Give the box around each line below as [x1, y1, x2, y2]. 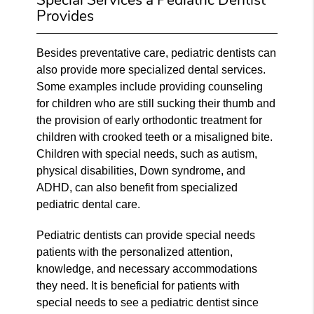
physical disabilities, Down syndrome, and [36, 164, 246, 177]
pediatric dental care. [36, 198, 141, 210]
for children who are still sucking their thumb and [36, 97, 276, 109]
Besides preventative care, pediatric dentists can [36, 46, 277, 59]
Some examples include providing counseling [36, 80, 264, 93]
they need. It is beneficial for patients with [36, 279, 240, 292]
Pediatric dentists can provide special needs [36, 228, 256, 241]
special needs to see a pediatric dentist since [36, 296, 259, 308]
